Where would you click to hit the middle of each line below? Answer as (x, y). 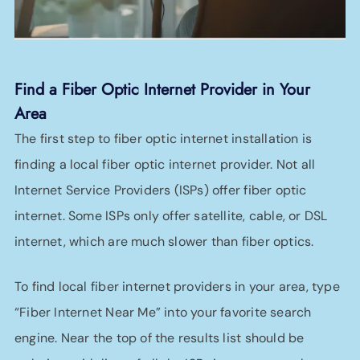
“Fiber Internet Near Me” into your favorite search (163, 312)
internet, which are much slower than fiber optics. (164, 241)
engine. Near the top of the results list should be (160, 338)
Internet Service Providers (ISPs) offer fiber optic (161, 190)
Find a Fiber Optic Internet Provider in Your (162, 90)
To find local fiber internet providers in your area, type (177, 286)
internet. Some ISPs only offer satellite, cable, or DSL (171, 216)
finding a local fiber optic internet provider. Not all (165, 164)
